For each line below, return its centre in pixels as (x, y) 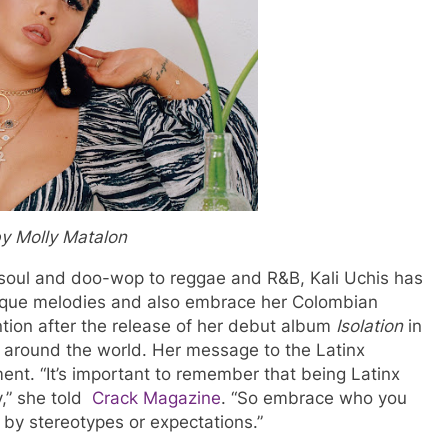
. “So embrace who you (314, 397)
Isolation (369, 325)
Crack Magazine (156, 397)
